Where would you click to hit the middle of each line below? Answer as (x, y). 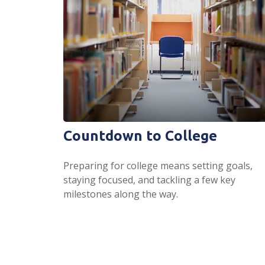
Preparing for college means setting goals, (158, 165)
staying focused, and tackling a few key (149, 180)
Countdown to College (140, 135)
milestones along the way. (121, 194)
